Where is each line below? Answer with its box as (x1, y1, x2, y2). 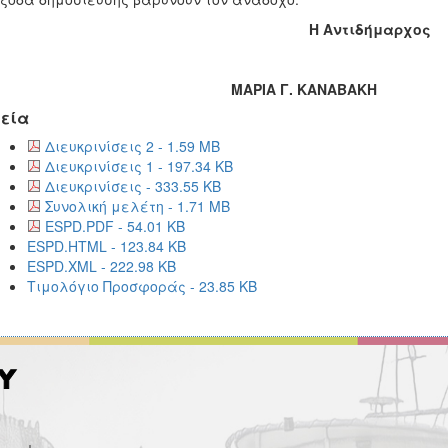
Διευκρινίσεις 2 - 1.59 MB (44, 136, 220, 156)
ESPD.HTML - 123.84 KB (26, 236, 186, 256)
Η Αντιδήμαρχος (309, 19, 432, 39)
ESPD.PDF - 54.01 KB (44, 216, 185, 236)
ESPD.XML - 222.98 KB (26, 256, 176, 276)
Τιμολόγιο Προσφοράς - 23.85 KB (26, 276, 257, 296)
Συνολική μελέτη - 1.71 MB (44, 196, 230, 216)
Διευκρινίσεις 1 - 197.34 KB (44, 156, 233, 176)
